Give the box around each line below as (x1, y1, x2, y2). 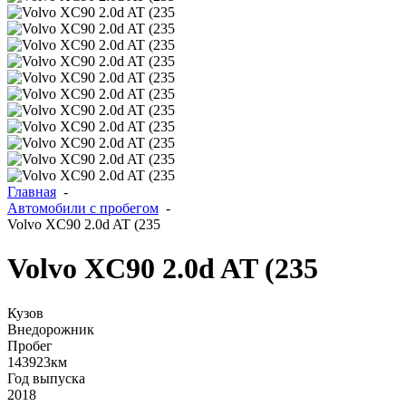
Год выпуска (7, 370, 85, 386)
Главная (7, 184, 56, 199)
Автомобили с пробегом (7, 200, 159, 216)
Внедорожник (7, 321, 94, 337)
